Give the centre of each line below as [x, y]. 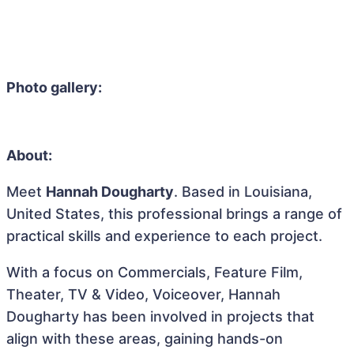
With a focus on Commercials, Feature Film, [154, 272]
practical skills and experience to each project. [164, 236]
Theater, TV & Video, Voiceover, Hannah [143, 294]
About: [29, 155]
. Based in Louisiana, [243, 192]
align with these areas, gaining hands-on [145, 339]
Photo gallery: [54, 87]
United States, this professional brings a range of [174, 214]
